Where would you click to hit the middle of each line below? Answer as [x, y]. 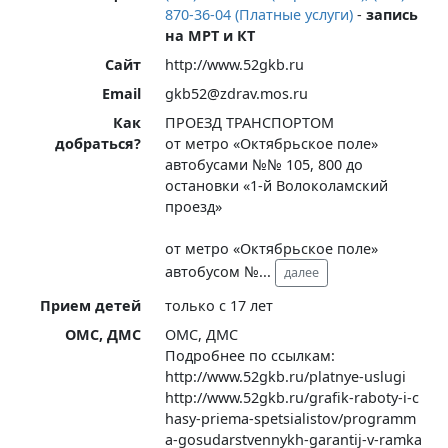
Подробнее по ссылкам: [250, 355]
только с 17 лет [219, 305]
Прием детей [91, 305]
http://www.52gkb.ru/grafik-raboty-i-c [292, 397]
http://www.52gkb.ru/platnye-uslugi [286, 376]
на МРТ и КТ [210, 35]
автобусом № [212, 271]
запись [392, 14]
